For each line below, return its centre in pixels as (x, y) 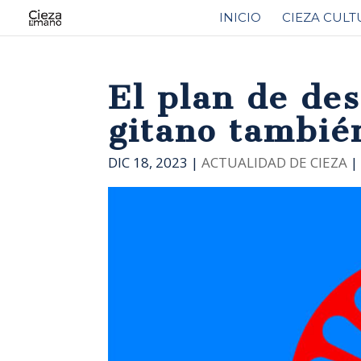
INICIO (240, 17)
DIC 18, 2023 (148, 162)
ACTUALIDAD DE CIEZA (275, 162)
